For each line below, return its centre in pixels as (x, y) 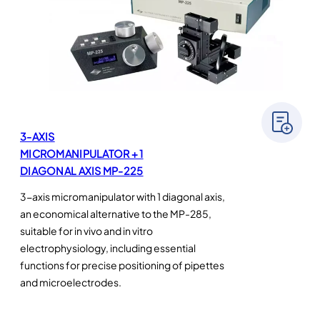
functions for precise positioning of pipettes (122, 265)
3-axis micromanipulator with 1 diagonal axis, (122, 197)
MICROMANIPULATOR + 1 (82, 154)
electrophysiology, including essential (108, 248)
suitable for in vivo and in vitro (86, 231)
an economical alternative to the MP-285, (116, 214)
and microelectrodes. (71, 282)
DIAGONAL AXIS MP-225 (82, 171)
